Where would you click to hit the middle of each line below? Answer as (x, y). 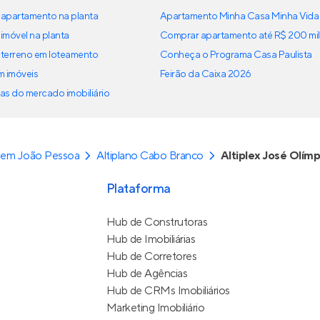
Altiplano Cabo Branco (150, 156)
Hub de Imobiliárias (151, 239)
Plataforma (138, 189)
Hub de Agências (147, 274)
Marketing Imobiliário (155, 308)
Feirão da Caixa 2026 (206, 74)
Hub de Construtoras (157, 222)
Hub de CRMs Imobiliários (168, 291)
